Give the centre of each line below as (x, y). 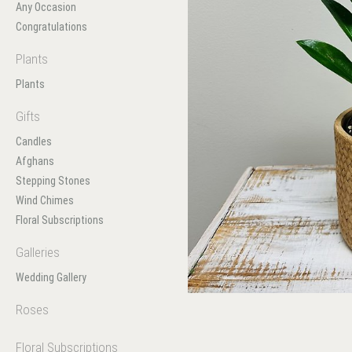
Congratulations (51, 27)
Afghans (35, 161)
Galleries (38, 252)
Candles (34, 141)
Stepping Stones (53, 181)
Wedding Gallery (51, 277)
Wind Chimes (45, 200)
